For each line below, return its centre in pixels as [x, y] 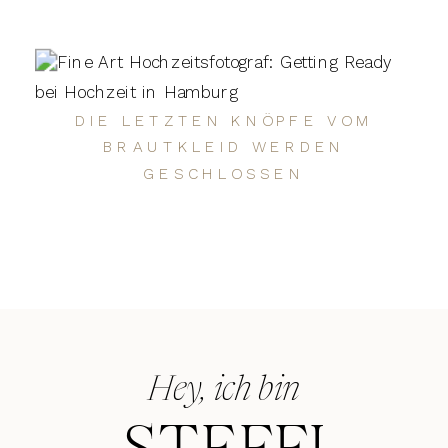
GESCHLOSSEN [224, 173]
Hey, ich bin [224, 391]
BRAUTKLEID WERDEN [224, 147]
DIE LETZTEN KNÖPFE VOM [224, 120]
